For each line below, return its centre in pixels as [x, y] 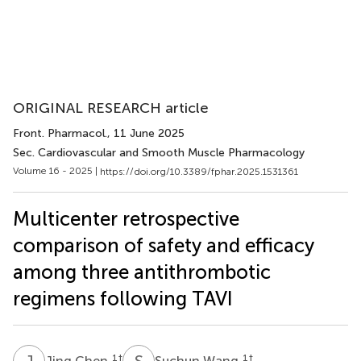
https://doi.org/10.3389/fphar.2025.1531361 [199, 171]
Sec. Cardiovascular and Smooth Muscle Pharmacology [159, 153]
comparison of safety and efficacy [164, 245]
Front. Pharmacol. [60, 133]
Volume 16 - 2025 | [56, 171]
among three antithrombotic [142, 272]
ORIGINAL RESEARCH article [111, 108]
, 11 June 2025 [146, 133]
